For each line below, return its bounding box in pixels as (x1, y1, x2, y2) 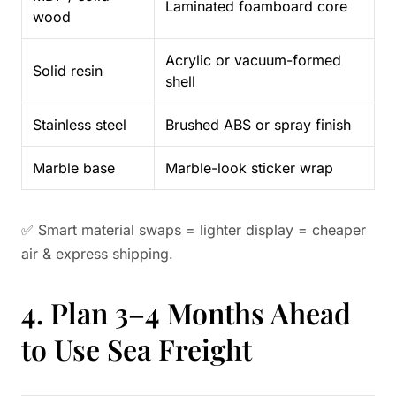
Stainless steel (33, 116, 126, 133)
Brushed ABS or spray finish (165, 116, 351, 133)
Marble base (33, 159, 115, 177)
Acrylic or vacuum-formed (165, 51, 341, 69)
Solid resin (33, 62, 103, 80)
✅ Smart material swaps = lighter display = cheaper (21, 221, 366, 239)
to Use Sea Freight (21, 330, 252, 368)
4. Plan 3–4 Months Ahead (21, 293, 351, 331)
